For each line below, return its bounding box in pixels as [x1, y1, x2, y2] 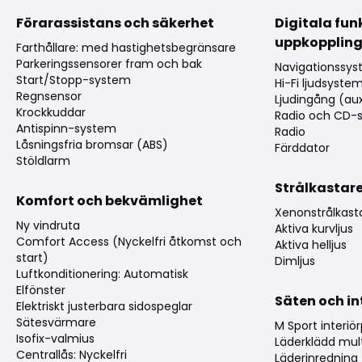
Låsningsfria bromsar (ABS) [16, 137, 168, 154]
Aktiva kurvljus [275, 221, 354, 238]
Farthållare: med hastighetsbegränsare [16, 40, 236, 57]
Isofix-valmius [16, 330, 95, 347]
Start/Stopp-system [16, 72, 131, 89]
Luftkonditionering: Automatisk [16, 266, 188, 283]
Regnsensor [16, 88, 82, 105]
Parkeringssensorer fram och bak [16, 56, 202, 73]
